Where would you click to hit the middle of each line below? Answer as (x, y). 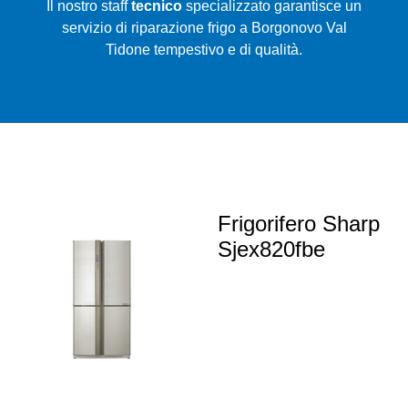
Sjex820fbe (271, 250)
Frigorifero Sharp (299, 224)
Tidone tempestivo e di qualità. (204, 50)
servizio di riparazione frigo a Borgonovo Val (204, 28)
